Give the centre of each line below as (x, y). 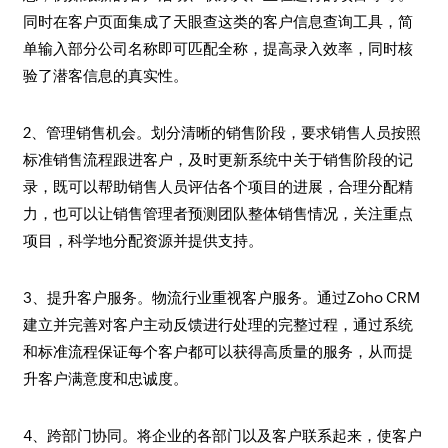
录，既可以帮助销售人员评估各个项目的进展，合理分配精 (217, 186)
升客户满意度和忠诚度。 (105, 378)
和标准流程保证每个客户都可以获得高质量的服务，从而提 (217, 351)
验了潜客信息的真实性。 (105, 75)
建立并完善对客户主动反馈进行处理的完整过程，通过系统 (217, 324)
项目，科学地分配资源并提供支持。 (142, 240)
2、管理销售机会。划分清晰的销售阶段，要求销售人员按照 (221, 132)
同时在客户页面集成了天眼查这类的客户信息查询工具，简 (217, 21)
